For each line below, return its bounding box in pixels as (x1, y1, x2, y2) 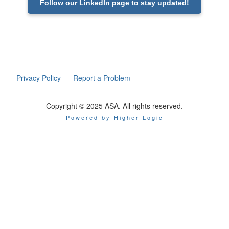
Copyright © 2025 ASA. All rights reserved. (46, 101, 183, 111)
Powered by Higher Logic (65, 113, 164, 122)
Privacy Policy (16, 73, 61, 83)
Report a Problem (73, 73, 131, 83)
